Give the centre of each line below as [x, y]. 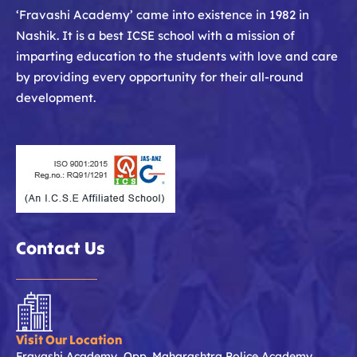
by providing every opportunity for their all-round [160, 77]
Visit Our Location [69, 340]
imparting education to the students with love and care [177, 57]
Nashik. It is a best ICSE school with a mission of [155, 36]
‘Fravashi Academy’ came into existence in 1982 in [163, 15]
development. [56, 98]
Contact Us [60, 248]
